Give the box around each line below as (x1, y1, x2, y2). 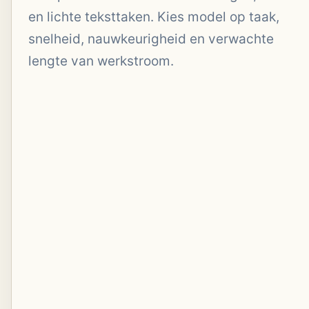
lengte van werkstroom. (28, 53, 174, 69)
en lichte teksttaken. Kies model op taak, (28, 9, 279, 25)
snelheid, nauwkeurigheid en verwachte (28, 31, 274, 47)
